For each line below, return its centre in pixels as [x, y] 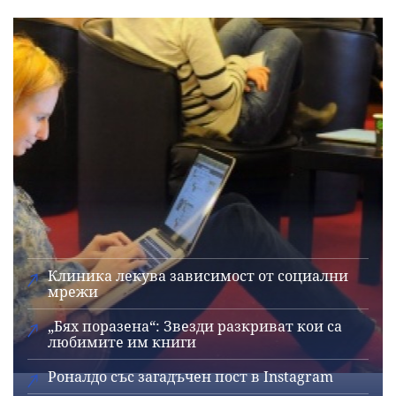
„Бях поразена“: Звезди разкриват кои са [195, 327]
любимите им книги [122, 343]
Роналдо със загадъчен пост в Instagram [190, 377]
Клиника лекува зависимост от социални [198, 276]
